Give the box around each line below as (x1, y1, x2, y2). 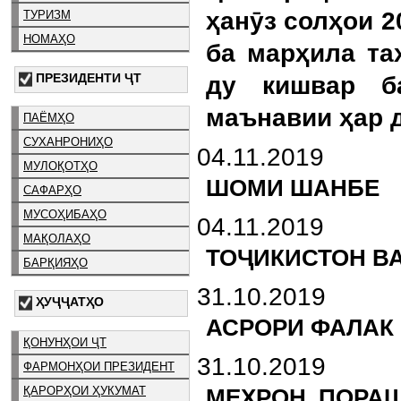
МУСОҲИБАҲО (23, 208, 107, 222)
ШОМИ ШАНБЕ (206, 175, 380, 200)
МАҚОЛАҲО (23, 232, 90, 246)
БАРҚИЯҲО (23, 256, 88, 270)
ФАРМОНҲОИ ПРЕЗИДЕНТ (23, 359, 175, 373)
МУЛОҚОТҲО (23, 159, 98, 174)
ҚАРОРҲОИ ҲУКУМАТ (23, 383, 146, 397)
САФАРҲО (23, 183, 81, 198)
